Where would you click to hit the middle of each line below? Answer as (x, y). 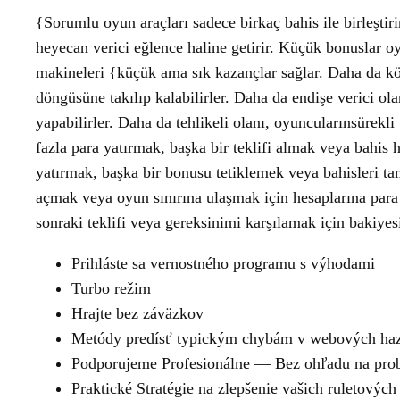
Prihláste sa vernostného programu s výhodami (223, 263)
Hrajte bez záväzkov (137, 313)
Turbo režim (111, 288)
